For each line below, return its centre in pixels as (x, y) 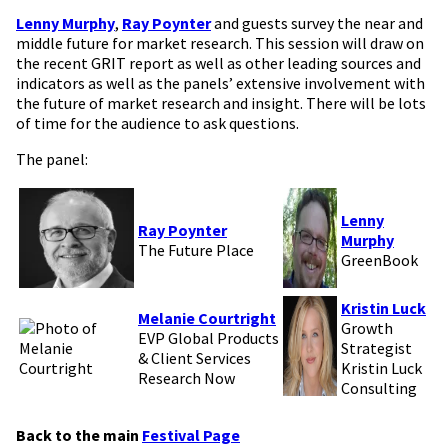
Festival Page (191, 434)
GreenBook (379, 260)
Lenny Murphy (65, 23)
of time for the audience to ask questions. (157, 123)
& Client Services (194, 358)
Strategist (376, 348)
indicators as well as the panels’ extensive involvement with (220, 83)
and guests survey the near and (317, 23)
